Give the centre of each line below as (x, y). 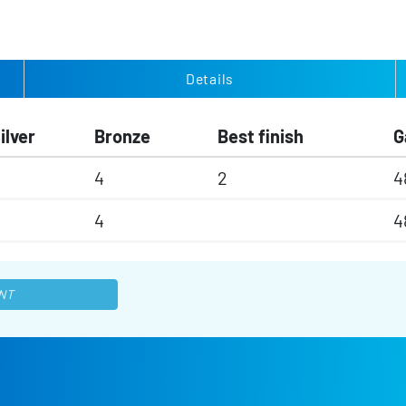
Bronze (122, 136)
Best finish (261, 136)
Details (210, 79)
